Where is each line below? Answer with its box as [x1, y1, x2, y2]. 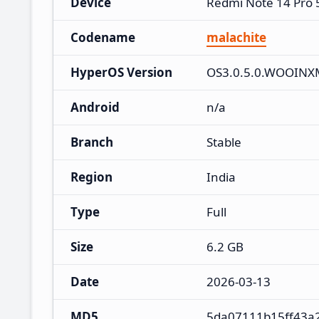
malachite [206, 28, 266, 46]
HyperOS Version [70, 63, 172, 80]
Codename [70, 28, 135, 46]
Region [70, 168, 113, 185]
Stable [206, 133, 241, 150]
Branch [70, 133, 113, 150]
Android [70, 98, 120, 115]
